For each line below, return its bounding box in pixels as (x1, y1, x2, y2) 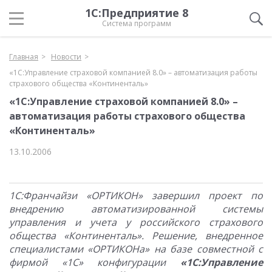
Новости (51, 52, 81, 62)
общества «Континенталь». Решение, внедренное (9, 229, 263, 242)
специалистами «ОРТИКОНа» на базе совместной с (9, 242, 263, 256)
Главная (9, 52, 38, 62)
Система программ (102, 18, 171, 29)
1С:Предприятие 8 (85, 5, 188, 20)
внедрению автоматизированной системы (9, 202, 263, 216)
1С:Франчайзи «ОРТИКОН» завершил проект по (9, 189, 263, 202)
